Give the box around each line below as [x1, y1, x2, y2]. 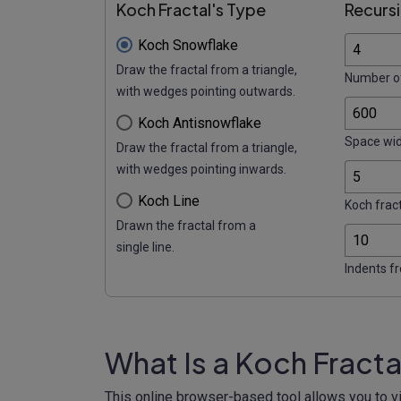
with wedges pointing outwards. [116, 83, 295, 98]
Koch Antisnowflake [138, 114, 261, 132]
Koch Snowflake [138, 36, 238, 54]
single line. [116, 239, 175, 254]
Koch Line [138, 192, 200, 209]
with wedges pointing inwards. [116, 161, 286, 176]
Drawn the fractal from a [116, 218, 256, 233]
